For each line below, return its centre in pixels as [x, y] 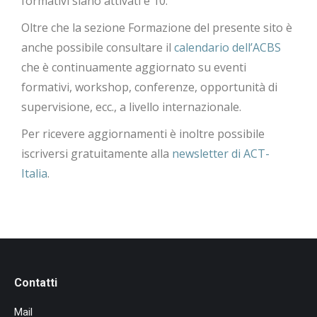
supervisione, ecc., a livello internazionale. [131, 106]
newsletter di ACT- [221, 153]
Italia [34, 173]
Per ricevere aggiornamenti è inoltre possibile [143, 133]
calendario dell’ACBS [227, 47]
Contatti [36, 282]
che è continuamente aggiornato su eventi [134, 67]
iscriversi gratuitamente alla [97, 153]
